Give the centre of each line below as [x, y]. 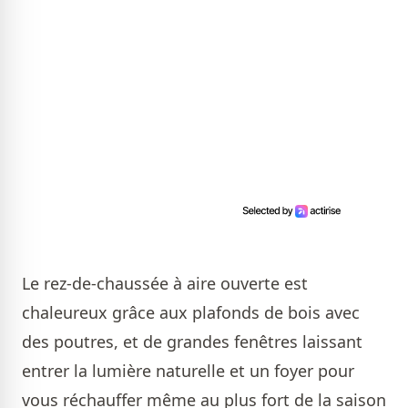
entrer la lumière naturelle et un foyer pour [188, 371]
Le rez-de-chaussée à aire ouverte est [165, 284]
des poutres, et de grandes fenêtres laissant [192, 342]
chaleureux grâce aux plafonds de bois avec [191, 313]
